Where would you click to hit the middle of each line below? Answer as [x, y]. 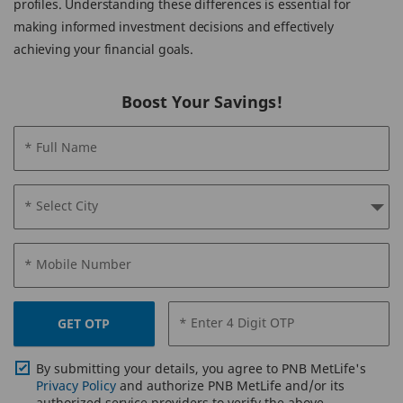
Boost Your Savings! [201, 102]
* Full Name [61, 147]
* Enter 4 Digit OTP [236, 322]
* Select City [61, 206]
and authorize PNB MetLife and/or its [230, 385]
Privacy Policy [76, 385]
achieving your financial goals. [104, 49]
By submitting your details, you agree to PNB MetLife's [201, 368]
